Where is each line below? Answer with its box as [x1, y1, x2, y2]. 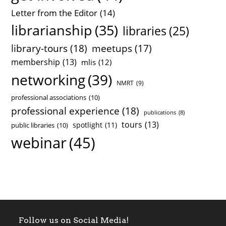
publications [144, 108, 177, 116]
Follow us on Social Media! [19, 215, 129, 225]
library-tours [11, 41, 68, 55]
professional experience [11, 103, 120, 118]
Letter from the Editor [11, 7, 98, 19]
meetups [92, 41, 133, 55]
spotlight [73, 120, 103, 130]
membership [11, 56, 61, 68]
